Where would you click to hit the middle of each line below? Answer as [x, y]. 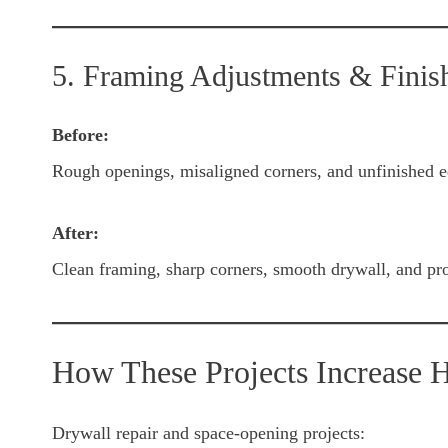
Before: [80, 135]
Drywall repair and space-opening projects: [208, 433]
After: [75, 233]
